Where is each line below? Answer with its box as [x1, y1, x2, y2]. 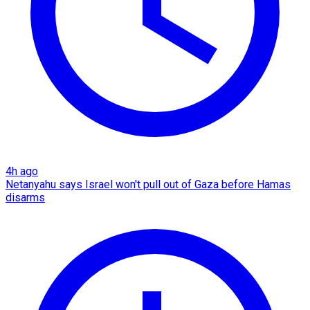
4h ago [6, 165, 38, 179]
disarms [6, 191, 45, 205]
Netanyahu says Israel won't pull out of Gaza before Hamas [6, 178, 291, 192]
